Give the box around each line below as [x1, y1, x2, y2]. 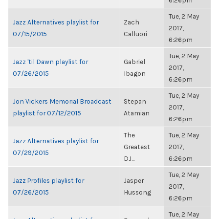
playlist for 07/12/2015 [13, 109, 81, 117]
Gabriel [124, 58, 145, 66]
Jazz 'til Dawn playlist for [13, 58, 88, 66]
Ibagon [124, 69, 146, 77]
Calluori [124, 30, 147, 38]
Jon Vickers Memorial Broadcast [13, 97, 111, 105]
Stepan [124, 97, 146, 105]
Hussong [124, 188, 151, 196]
